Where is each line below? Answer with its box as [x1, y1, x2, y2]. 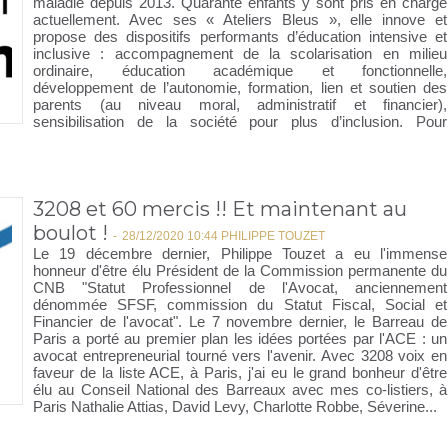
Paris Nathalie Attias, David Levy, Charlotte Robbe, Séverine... [33, 398, 437, 415]
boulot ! [33, 221, 108, 245]
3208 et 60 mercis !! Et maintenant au [33, 197, 407, 221]
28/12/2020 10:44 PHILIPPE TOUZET [122, 229, 325, 243]
